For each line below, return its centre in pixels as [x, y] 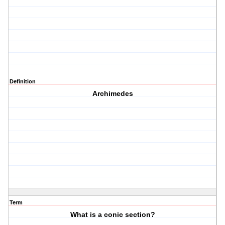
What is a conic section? [113, 215]
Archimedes [113, 94]
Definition [23, 82]
